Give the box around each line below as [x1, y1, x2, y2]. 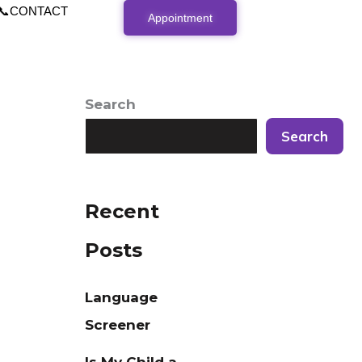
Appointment [148, 11, 213, 24]
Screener [85, 317, 151, 334]
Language [85, 289, 158, 306]
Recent [85, 200, 160, 224]
